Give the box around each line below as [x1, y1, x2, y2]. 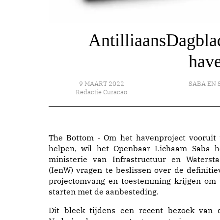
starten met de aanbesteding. [49, 187, 159, 196]
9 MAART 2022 [79, 80, 124, 88]
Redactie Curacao [76, 88, 128, 96]
